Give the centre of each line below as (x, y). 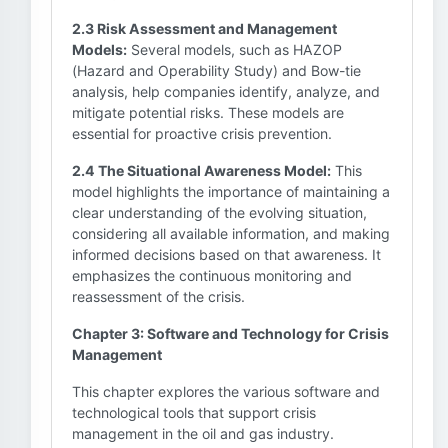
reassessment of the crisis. (158, 296)
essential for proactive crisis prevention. (202, 133)
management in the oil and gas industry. (203, 433)
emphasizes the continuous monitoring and (212, 275)
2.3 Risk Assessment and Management (204, 28)
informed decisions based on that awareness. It (226, 254)
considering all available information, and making (231, 233)
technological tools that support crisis (194, 412)
